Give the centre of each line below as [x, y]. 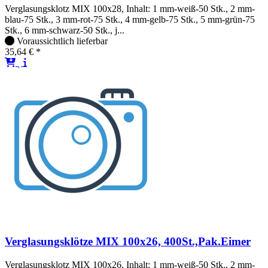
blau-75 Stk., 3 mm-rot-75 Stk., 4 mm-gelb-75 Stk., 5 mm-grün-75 [130, 20]
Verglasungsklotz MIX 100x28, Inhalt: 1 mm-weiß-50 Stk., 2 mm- [130, 9]
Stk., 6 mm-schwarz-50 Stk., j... [65, 31]
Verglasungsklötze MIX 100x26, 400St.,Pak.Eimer [128, 241]
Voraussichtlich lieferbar [62, 41]
